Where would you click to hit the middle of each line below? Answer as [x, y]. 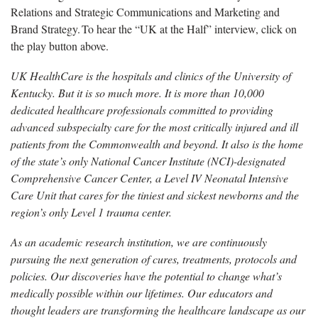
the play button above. [60, 45]
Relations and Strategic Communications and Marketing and [145, 11]
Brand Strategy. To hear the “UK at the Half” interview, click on [154, 28]
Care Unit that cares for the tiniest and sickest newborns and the [155, 194]
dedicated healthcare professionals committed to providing [142, 109]
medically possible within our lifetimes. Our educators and [142, 292]
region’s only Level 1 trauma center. [91, 212]
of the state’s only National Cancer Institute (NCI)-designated [148, 160]
